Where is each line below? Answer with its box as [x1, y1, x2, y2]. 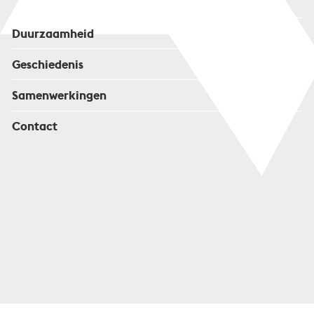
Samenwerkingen [11, 87, 107, 103]
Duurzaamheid [11, 25, 94, 41]
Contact [11, 118, 57, 135]
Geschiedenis [11, 56, 83, 72]
